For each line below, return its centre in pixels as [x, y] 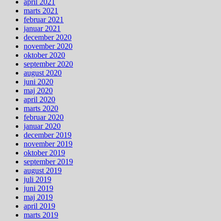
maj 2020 [38, 90]
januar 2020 [42, 126]
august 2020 [43, 73]
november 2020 [48, 46]
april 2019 [39, 206]
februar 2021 [44, 19]
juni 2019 [38, 188]
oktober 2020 [44, 55]
